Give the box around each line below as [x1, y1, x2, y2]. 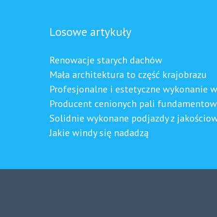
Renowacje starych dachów [49, 54, 162, 67]
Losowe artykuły [49, 24, 131, 40]
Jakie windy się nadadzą [49, 126, 149, 139]
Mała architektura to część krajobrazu [49, 68, 207, 81]
